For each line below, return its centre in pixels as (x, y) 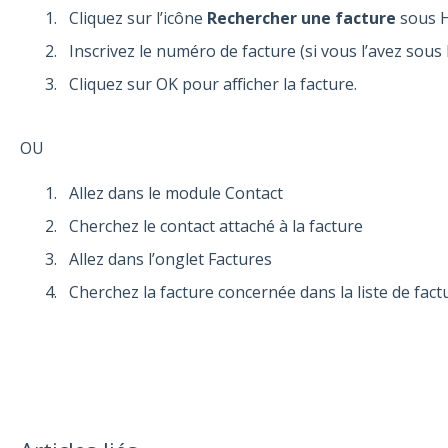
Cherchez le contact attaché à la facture (215, 225)
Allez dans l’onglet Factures (170, 259)
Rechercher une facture (301, 18)
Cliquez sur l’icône (137, 18)
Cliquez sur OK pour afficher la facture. (212, 84)
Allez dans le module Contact (175, 192)
